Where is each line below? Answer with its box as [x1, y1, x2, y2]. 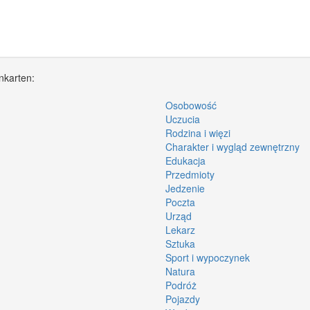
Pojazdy [165, 291, 200, 306]
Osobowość [165, 98, 217, 112]
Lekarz [165, 222, 195, 237]
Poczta [165, 194, 195, 209]
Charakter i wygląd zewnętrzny [165, 139, 300, 154]
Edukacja [165, 153, 206, 167]
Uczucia [165, 111, 200, 126]
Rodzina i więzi [165, 125, 230, 140]
